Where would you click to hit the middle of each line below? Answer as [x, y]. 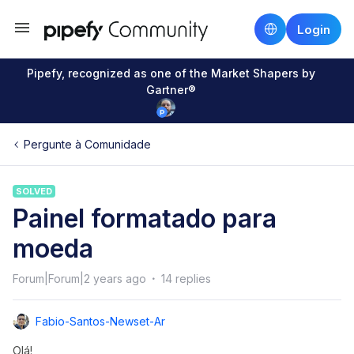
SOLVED [34, 191]
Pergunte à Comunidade [87, 144]
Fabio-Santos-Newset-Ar [100, 321]
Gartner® [171, 90]
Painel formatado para [145, 218]
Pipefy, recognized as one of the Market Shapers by [171, 73]
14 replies [186, 279]
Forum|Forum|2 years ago [79, 279]
